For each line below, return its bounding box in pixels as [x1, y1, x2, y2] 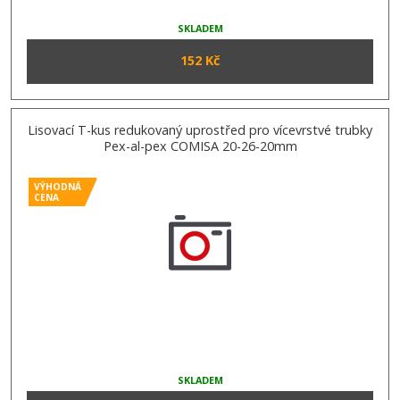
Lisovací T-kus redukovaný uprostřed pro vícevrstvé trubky [28, 121, 372, 139]
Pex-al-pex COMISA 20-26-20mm [103, 137, 297, 155]
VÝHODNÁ [34, 180, 82, 194]
